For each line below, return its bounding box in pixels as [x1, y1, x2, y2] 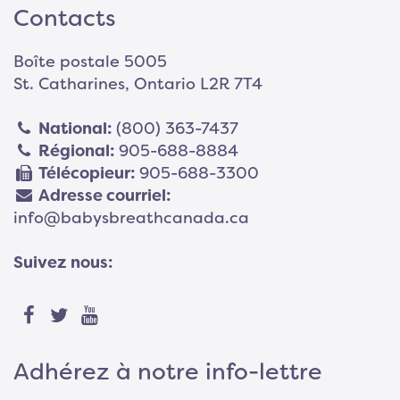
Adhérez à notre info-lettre [13, 356, 322, 387]
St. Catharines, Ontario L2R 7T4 [13, 73, 262, 96]
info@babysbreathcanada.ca [13, 207, 249, 229]
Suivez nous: [13, 252, 112, 274]
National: [38, 118, 112, 140]
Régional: [38, 140, 115, 162]
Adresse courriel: [38, 185, 171, 207]
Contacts [13, 3, 116, 34]
